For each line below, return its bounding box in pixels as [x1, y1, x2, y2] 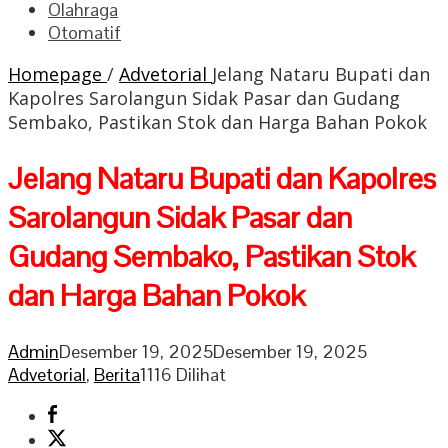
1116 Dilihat [140, 362, 226, 386]
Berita [94, 362, 140, 386]
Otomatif [48, 21, 121, 44]
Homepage [8, 62, 102, 86]
